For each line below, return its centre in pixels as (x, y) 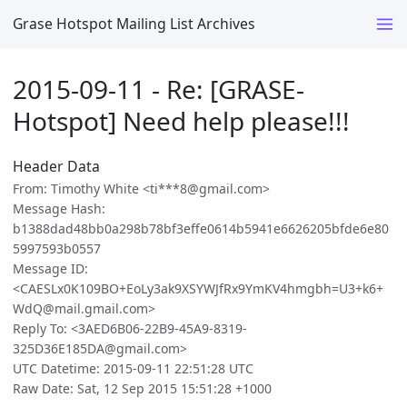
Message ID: (50, 269)
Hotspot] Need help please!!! (181, 120)
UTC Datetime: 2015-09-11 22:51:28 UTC (133, 369)
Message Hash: (59, 209)
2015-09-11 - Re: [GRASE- (159, 89)
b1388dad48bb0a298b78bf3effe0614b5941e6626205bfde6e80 (201, 229)
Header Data (56, 167)
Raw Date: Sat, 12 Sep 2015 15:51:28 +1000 (142, 389)
